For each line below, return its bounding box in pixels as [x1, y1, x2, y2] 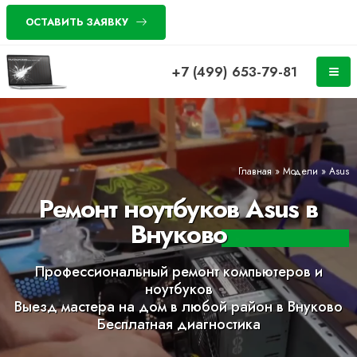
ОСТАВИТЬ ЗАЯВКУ [25, 14, 128, 29]
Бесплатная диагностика [96, 314, 261, 335]
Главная [238, 164, 272, 178]
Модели [283, 164, 318, 178]
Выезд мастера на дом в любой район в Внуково [14, 296, 343, 317]
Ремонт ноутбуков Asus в [39, 190, 318, 227]
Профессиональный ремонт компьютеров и [34, 261, 323, 282]
